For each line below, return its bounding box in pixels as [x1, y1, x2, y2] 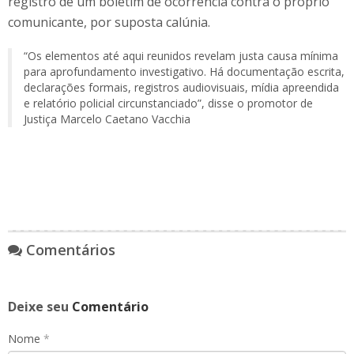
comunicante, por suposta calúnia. [8, 13, 210, 31]
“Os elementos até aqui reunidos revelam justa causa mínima [24, 48, 338, 63]
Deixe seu [8, 298, 72, 315]
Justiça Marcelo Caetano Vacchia [24, 111, 190, 126]
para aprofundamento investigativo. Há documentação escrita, [24, 64, 345, 79]
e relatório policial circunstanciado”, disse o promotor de [24, 96, 313, 111]
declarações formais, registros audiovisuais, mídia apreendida [24, 80, 339, 95]
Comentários [22, 240, 115, 259]
